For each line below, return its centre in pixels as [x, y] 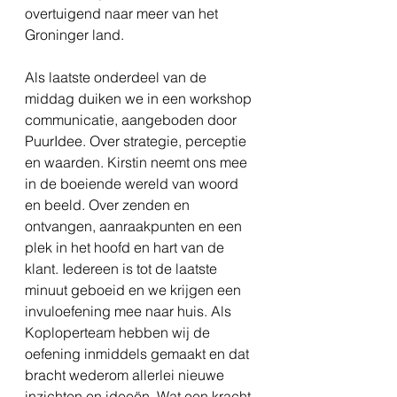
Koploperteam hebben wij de [119, 333]
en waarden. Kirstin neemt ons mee [138, 163]
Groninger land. [78, 35]
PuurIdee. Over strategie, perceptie [137, 141]
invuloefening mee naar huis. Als [130, 311]
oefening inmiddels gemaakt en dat [139, 354]
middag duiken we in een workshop [140, 99]
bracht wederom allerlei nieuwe [126, 375]
